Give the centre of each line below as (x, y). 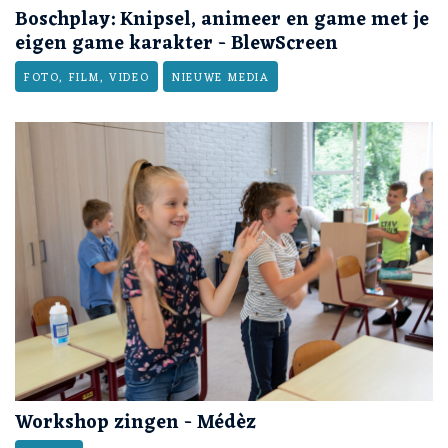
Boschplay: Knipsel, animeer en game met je (222, 20)
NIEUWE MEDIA (221, 78)
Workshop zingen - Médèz (135, 422)
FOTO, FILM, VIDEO (87, 78)
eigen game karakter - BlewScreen (176, 44)
